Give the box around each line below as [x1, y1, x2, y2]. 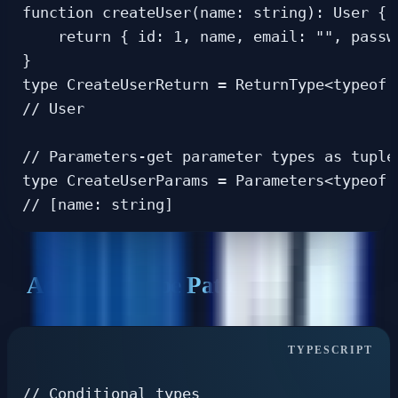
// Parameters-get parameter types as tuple [22, 148, 395, 166]
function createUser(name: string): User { [22, 4, 386, 22]
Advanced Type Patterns [26, 272, 271, 299]
